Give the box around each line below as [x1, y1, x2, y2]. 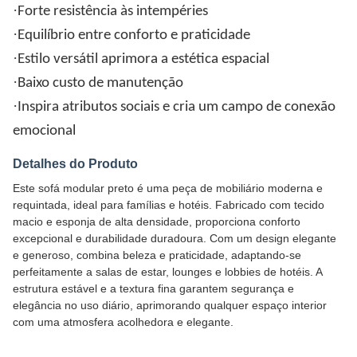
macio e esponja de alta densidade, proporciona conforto [13, 215, 300, 228]
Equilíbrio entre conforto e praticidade [18, 28, 250, 43]
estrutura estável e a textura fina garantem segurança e [13, 282, 294, 295]
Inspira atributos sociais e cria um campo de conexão [18, 100, 335, 115]
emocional [13, 124, 76, 139]
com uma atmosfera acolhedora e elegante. [13, 316, 233, 328]
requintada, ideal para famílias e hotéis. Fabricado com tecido [13, 198, 324, 211]
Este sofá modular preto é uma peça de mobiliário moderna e [13, 182, 323, 194]
